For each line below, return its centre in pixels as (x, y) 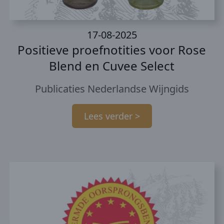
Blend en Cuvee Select (112, 66)
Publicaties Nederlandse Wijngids (112, 89)
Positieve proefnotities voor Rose (112, 50)
